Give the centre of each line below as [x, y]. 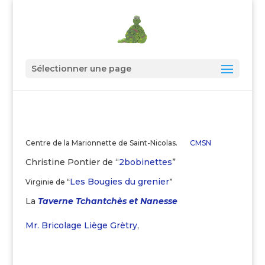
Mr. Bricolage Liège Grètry [81, 225]
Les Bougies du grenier [119, 182]
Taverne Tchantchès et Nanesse [107, 201]
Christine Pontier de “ [72, 162]
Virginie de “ [47, 182]
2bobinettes [145, 162]
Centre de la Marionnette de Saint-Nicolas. [107, 143]
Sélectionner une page [81, 69]
